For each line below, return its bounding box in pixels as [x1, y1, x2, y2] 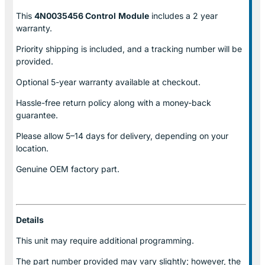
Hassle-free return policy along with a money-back [16, 97, 211, 108]
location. [16, 143, 49, 153]
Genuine [16, 163, 50, 174]
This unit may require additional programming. [16, 235, 194, 245]
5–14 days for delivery [66, 130, 150, 141]
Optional [16, 76, 51, 87]
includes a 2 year [149, 10, 218, 21]
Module [118, 10, 149, 21]
